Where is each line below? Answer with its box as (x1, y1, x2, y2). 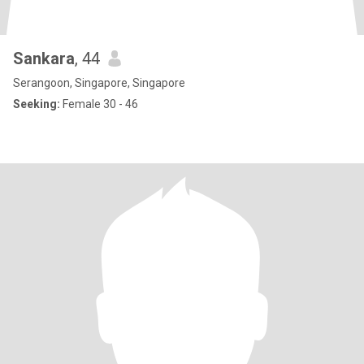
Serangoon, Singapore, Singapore (13, 76, 185, 89)
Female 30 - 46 (60, 97, 138, 110)
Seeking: (13, 97, 60, 110)
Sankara (13, 49, 75, 68)
